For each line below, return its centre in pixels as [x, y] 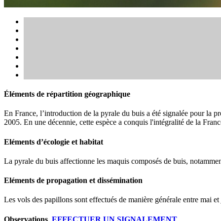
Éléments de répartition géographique [67, 94]
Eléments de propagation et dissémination [73, 181]
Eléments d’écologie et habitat [54, 142]
